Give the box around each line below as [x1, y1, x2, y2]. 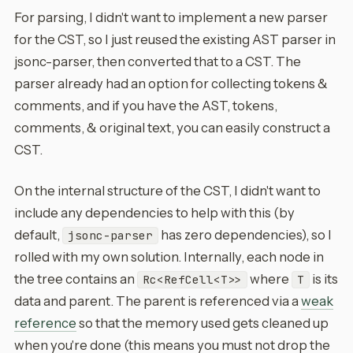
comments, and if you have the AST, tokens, [14, 98, 277, 113]
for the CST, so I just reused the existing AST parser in [14, 32, 336, 47]
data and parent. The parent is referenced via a [14, 293, 301, 309]
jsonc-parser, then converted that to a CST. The [14, 54, 301, 69]
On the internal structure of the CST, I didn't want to [14, 183, 321, 199]
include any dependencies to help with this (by [14, 205, 295, 221]
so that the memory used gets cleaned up [76, 315, 329, 331]
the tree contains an [14, 271, 137, 287]
